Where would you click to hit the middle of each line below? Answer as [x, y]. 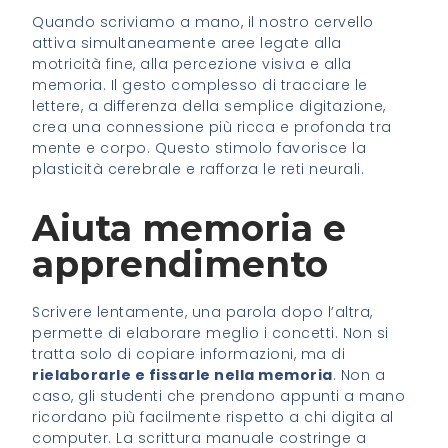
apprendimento [180, 263]
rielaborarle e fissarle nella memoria [182, 374]
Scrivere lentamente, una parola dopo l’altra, [202, 311]
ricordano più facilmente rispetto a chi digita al [213, 416]
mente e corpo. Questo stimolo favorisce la [199, 147]
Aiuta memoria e [189, 227]
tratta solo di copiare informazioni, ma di [189, 353]
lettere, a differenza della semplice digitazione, [209, 105]
